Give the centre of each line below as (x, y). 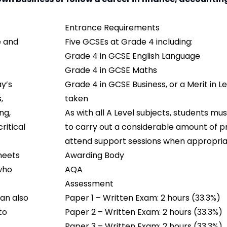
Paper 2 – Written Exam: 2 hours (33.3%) (143, 212)
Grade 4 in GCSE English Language (132, 56)
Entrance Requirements (112, 28)
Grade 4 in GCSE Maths (111, 70)
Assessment (89, 184)
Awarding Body (94, 156)
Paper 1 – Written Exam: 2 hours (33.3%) (142, 198)
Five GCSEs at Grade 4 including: (128, 42)
